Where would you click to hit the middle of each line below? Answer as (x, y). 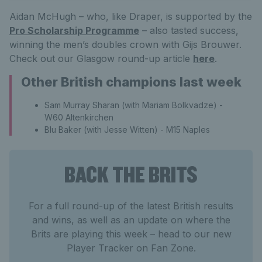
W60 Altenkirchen (79, 117)
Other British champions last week (131, 82)
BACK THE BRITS (131, 174)
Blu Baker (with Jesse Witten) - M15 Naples (127, 129)
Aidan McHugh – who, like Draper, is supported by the (131, 16)
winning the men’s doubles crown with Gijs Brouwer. (125, 44)
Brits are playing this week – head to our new (131, 234)
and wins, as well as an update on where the (131, 220)
